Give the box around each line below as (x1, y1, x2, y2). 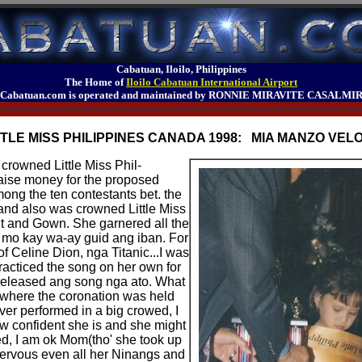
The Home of (65, 76, 126, 88)
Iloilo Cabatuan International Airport (126, 76, 297, 88)
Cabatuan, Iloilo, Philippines (116, 63, 246, 75)
